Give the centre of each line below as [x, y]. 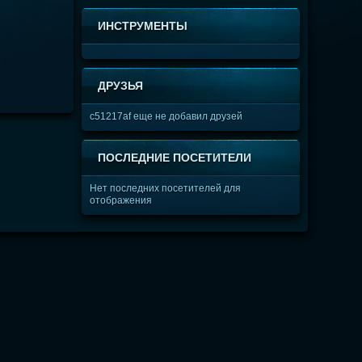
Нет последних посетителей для [165, 188]
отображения [120, 200]
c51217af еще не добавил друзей [166, 116]
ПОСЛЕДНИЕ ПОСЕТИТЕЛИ [174, 158]
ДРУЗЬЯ [120, 86]
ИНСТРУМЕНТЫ [142, 26]
